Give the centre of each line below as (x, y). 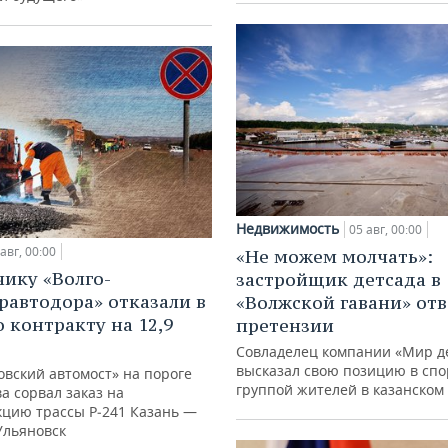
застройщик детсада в (338, 279)
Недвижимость (287, 228)
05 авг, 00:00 (385, 229)
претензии (285, 325)
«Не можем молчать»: (334, 256)
